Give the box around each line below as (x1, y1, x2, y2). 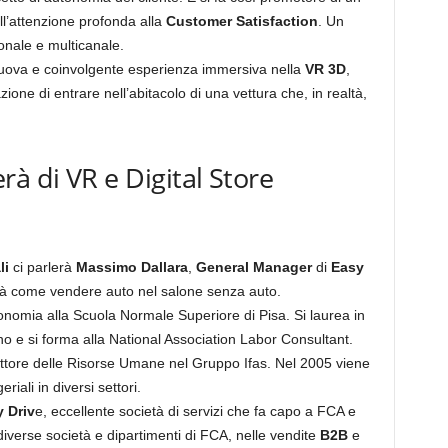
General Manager (195, 259, 312, 275)
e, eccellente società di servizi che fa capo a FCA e (34, 403, 356, 419)
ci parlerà (8, 259, 76, 275)
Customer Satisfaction (165, 13, 318, 29)
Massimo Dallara (75, 259, 188, 275)
